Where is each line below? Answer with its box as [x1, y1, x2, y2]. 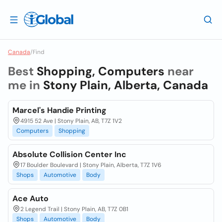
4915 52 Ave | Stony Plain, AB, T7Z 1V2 [20, 117, 122, 125]
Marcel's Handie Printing [12, 105, 107, 115]
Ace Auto [12, 193, 49, 204]
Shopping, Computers [37, 63, 165, 79]
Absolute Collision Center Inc [12, 149, 126, 160]
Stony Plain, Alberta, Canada [43, 77, 208, 93]
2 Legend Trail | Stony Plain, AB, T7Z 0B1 [20, 205, 128, 213]
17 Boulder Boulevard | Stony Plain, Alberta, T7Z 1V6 [20, 161, 162, 169]
